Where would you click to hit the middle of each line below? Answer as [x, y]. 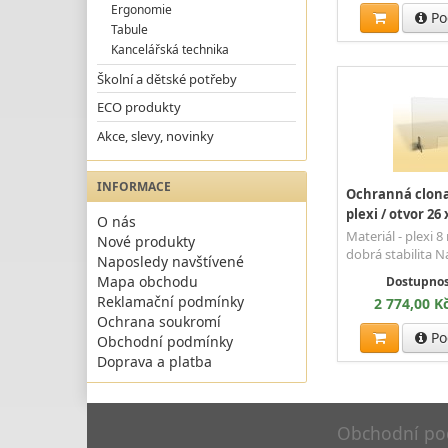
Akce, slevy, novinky [155, 136]
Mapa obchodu [147, 282]
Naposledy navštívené [170, 262]
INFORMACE [134, 187]
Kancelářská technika [170, 49]
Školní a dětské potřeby [167, 78]
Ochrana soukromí [159, 322]
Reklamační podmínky [170, 302]
